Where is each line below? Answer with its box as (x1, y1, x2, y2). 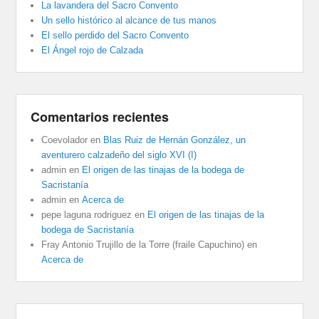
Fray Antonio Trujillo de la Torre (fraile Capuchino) (41, 239, 245, 251)
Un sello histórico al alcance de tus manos (41, 15, 217, 26)
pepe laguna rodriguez (41, 209, 132, 221)
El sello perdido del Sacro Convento (41, 30, 189, 41)
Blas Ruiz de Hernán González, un (103, 135, 246, 146)
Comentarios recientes (31, 108, 169, 127)
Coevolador (41, 135, 88, 146)
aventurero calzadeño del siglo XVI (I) (41, 150, 197, 161)
